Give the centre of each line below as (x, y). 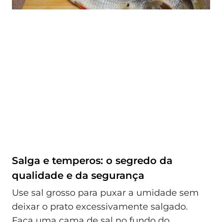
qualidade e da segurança (78, 175)
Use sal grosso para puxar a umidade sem (105, 193)
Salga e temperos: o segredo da (92, 160)
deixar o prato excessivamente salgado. (100, 207)
